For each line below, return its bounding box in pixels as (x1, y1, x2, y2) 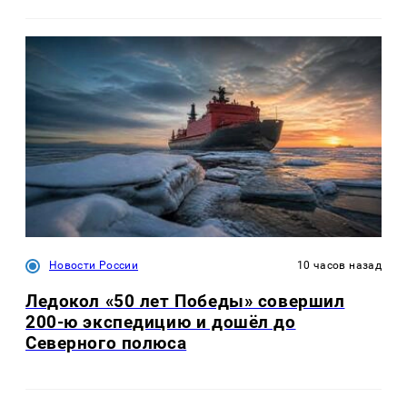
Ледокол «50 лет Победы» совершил (25, 290, 345, 312)
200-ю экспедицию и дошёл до (25, 311, 296, 333)
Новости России (49, 258, 139, 272)
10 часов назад (296, 258, 382, 272)
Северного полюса (25, 332, 187, 353)
